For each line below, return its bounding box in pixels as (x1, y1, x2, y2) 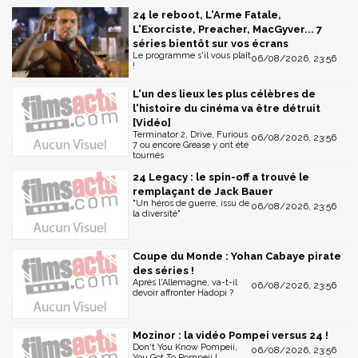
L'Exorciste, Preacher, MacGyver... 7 (133, 23, 322, 36)
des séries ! (133, 264, 194, 276)
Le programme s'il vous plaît (133, 50, 251, 62)
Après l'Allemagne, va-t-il (133, 276, 237, 288)
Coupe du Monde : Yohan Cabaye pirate (133, 249, 341, 262)
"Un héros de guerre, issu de (133, 198, 249, 209)
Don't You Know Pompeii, (133, 341, 237, 352)
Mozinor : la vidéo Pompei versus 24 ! (133, 328, 328, 341)
